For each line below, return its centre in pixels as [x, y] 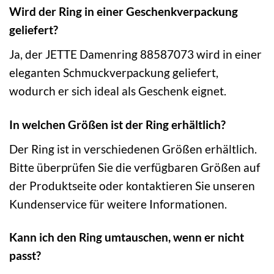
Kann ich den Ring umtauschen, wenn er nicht [127, 237]
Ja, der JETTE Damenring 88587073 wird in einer [135, 54]
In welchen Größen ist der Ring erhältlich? [117, 124]
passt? [25, 256]
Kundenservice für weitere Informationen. [118, 204]
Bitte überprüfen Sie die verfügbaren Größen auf [135, 167]
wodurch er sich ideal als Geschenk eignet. [118, 91]
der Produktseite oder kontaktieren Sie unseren [132, 185]
